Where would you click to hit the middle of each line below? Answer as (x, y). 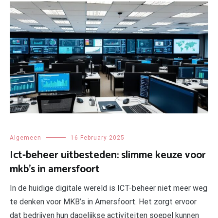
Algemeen (26, 137)
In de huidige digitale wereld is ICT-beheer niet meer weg (109, 188)
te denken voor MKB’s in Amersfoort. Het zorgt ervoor (103, 201)
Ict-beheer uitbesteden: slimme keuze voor (108, 155)
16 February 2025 (98, 137)
